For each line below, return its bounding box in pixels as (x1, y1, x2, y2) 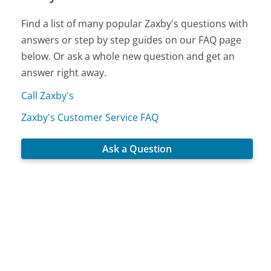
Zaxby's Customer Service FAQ (21, 110, 159, 124)
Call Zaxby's (21, 88, 74, 102)
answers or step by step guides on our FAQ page (21, 33, 242, 47)
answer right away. (21, 65, 107, 79)
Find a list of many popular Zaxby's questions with (21, 16, 249, 30)
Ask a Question (102, 142, 172, 155)
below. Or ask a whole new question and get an (21, 49, 235, 63)
